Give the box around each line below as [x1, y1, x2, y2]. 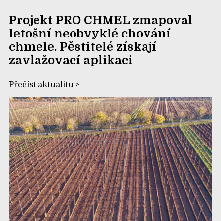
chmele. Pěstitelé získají [8, 39, 156, 54]
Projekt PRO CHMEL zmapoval [8, 13, 192, 27]
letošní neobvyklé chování [8, 26, 171, 40]
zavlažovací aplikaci [8, 53, 133, 67]
